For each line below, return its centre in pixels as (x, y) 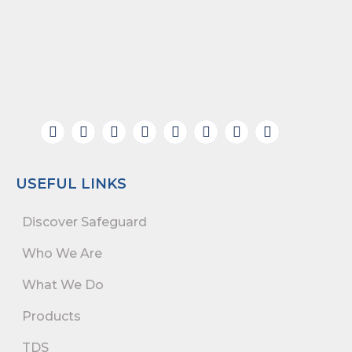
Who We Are (62, 254)
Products (51, 317)
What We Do (63, 285)
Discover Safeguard (84, 222)
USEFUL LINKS (71, 184)
